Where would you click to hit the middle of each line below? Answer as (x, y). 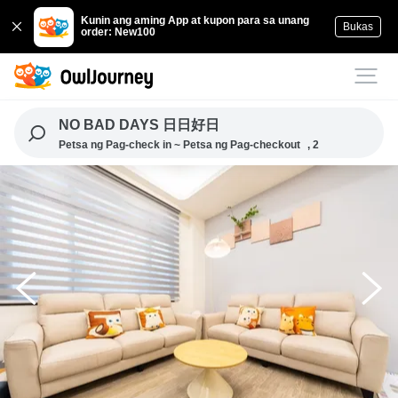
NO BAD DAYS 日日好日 (139, 125)
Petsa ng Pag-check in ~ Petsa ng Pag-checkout (179, 145)
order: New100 (119, 32)
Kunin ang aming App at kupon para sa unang (195, 20)
